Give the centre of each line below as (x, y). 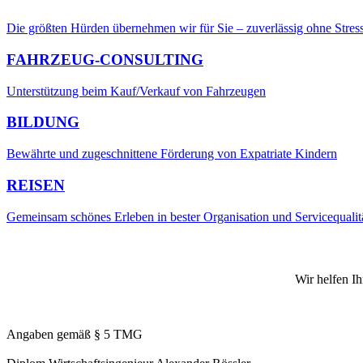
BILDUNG (43, 122)
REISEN (36, 185)
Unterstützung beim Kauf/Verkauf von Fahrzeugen (136, 91)
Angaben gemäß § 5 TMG (75, 334)
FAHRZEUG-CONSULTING (105, 59)
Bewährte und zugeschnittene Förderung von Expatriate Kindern (172, 154)
